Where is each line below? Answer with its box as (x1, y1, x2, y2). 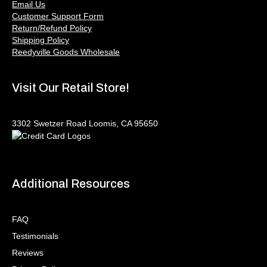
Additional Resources (12, 177, 130, 191)
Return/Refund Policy (12, 23, 92, 33)
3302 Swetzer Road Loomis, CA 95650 (12, 118, 158, 128)
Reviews (12, 248, 44, 258)
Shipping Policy (12, 35, 69, 45)
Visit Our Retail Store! (12, 80, 129, 94)
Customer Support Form (12, 11, 104, 21)
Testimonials (12, 231, 58, 241)
